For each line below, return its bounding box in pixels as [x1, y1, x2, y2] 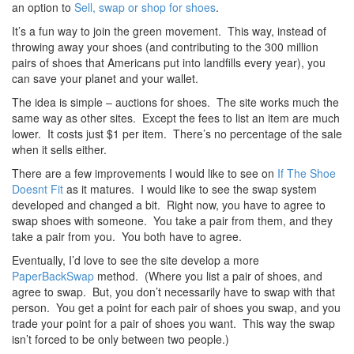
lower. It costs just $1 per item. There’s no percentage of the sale [12, 126, 342, 141]
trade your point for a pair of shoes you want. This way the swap [12, 315, 335, 331]
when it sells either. [12, 141, 107, 157]
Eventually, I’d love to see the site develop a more [12, 252, 259, 268]
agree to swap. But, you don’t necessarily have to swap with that [12, 284, 335, 299]
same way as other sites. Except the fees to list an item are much [12, 110, 340, 126]
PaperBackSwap [12, 268, 94, 284]
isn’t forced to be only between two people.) [12, 331, 229, 347]
